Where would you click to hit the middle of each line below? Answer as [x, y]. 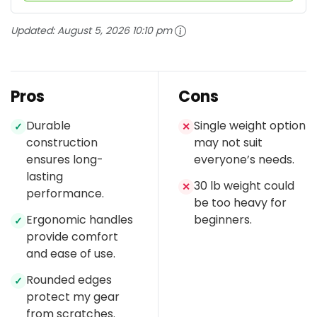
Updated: [34, 30]
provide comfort [72, 237]
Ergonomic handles [80, 220]
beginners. [223, 220]
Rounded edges [69, 280]
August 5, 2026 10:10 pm [115, 30]
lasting [45, 177]
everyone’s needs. [244, 160]
